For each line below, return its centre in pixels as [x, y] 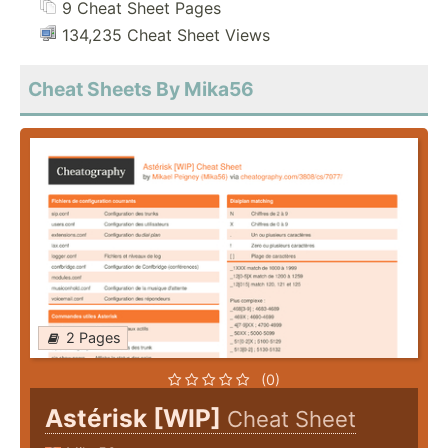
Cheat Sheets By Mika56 [141, 89]
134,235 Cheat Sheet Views [166, 35]
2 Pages [93, 338]
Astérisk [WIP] [136, 418]
